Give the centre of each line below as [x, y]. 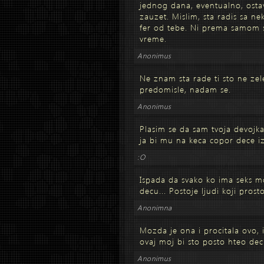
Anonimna [155, 208]
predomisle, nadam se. [185, 89]
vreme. [153, 39]
